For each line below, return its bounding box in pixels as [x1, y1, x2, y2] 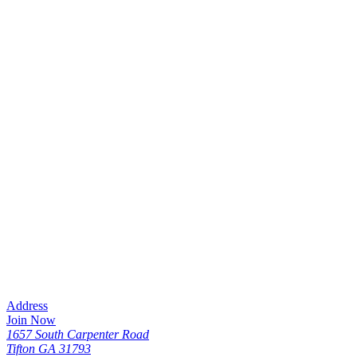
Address [6, 298, 48, 312]
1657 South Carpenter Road [6, 327, 149, 341]
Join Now [6, 312, 56, 327]
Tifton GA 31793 [6, 341, 91, 355]
